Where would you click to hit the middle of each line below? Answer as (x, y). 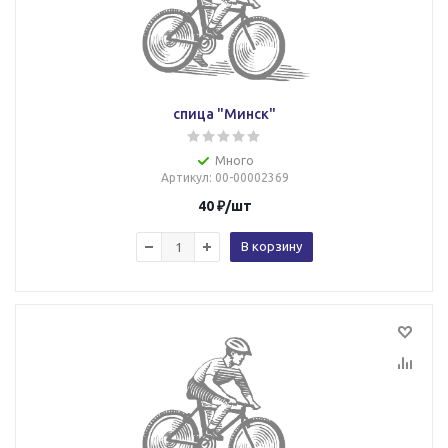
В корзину (271, 246)
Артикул (184, 177)
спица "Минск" (224, 114)
